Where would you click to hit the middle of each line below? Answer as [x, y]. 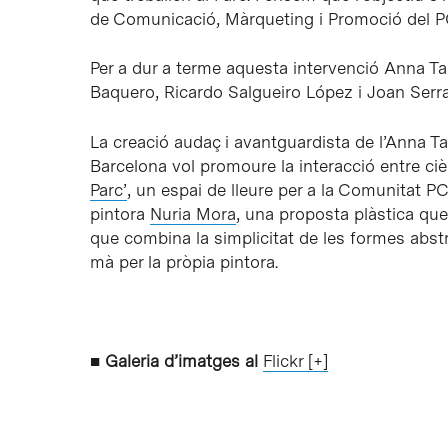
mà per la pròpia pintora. [184, 261]
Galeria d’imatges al [184, 360]
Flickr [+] [295, 360]
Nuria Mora [193, 213]
